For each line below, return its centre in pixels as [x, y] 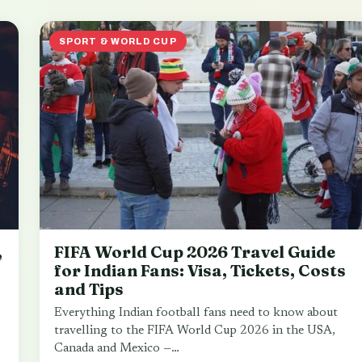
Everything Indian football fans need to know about [196, 314]
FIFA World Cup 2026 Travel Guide [195, 252]
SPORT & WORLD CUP [118, 41]
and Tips [89, 289]
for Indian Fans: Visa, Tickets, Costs [200, 271]
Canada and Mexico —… [117, 349]
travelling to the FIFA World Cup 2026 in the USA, [195, 331]
